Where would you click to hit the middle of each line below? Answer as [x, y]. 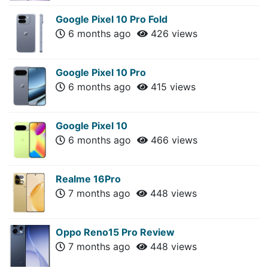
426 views [173, 33]
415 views [172, 86]
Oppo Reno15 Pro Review [115, 232]
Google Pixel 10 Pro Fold [112, 19]
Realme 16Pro [88, 179]
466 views [173, 140]
